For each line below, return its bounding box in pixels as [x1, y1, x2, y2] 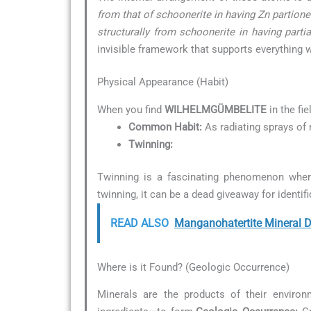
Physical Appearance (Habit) [97, 76, 228, 89]
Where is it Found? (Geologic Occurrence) [97, 260, 289, 274]
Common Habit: [128, 120, 202, 133]
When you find [97, 103, 165, 116]
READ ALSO [110, 217, 169, 230]
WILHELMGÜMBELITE [165, 103, 267, 116]
